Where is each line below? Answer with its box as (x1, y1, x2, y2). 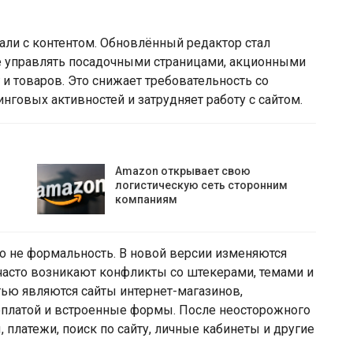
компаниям (115, 193, 178, 206)
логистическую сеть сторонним (115, 179, 288, 191)
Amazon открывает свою (115, 165, 251, 177)
